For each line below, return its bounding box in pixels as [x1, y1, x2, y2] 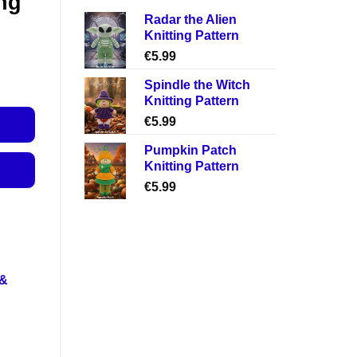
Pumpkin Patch [144, 143, 237, 157]
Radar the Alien [144, 12, 237, 26]
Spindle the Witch [144, 77, 250, 92]
